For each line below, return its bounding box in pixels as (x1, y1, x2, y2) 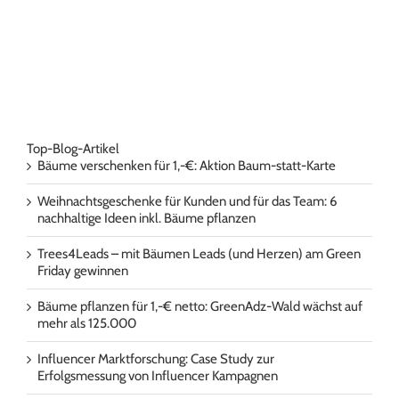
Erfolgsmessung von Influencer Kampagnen (37, 368, 278, 384)
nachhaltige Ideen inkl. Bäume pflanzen (37, 210, 256, 226)
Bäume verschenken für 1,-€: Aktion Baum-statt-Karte (37, 158, 336, 174)
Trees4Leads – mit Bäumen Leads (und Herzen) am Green (37, 246, 361, 262)
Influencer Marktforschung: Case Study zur (37, 351, 274, 367)
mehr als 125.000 (37, 315, 136, 331)
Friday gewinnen (37, 263, 128, 279)
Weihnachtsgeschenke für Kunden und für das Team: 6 (37, 193, 338, 209)
